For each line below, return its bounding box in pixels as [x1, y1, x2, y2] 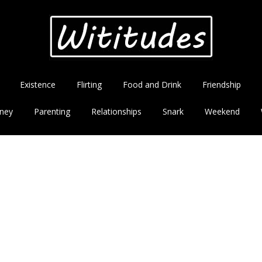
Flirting [77, 79, 102, 90]
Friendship [202, 79, 241, 90]
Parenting [34, 106, 70, 117]
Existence [20, 79, 56, 90]
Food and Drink [123, 79, 181, 90]
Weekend [205, 106, 240, 117]
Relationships [91, 106, 142, 117]
